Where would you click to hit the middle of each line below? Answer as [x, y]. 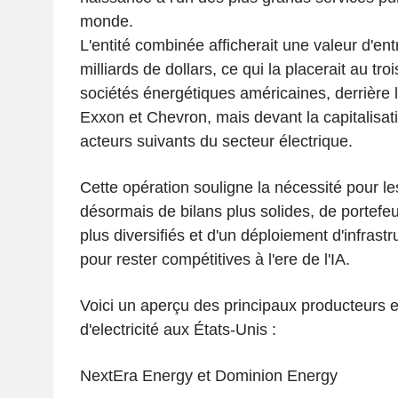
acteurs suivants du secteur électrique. [216, 141]
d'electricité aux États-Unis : [178, 329]
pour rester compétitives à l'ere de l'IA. [215, 259]
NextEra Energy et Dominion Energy [208, 375]
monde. [111, 21]
